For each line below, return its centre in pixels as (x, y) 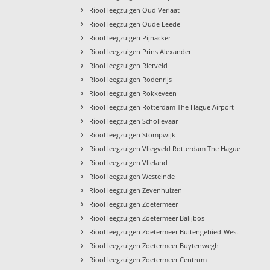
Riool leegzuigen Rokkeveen (133, 93)
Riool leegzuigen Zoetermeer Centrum (148, 260)
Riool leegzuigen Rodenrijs (131, 80)
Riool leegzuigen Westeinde (132, 177)
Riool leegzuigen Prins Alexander (140, 52)
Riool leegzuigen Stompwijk (133, 135)
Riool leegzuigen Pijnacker (130, 38)
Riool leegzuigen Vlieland (129, 163)
